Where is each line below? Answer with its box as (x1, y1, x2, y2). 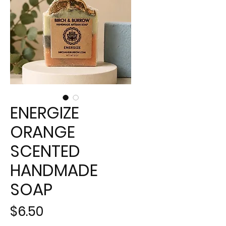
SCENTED (10, 140, 80, 163)
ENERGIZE (10, 101, 79, 125)
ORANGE (10, 121, 75, 144)
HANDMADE (10, 159, 98, 182)
